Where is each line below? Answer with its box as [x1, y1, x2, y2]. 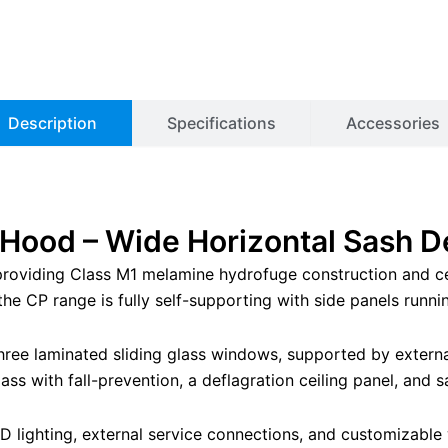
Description [8, 113, 97, 134]
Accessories [346, 113, 440, 134]
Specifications [167, 113, 276, 134]
